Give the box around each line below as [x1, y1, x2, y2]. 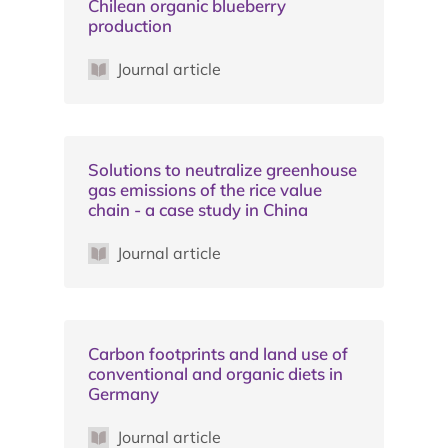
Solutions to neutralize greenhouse [88, 158, 357, 180]
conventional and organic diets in [88, 362, 343, 384]
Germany [88, 382, 159, 404]
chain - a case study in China [88, 198, 308, 220]
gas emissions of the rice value [88, 178, 322, 200]
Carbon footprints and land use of [88, 342, 348, 364]
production [88, 14, 172, 36]
